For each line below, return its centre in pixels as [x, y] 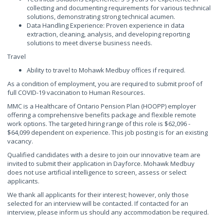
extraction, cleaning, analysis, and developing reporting [108, 34]
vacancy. [20, 141]
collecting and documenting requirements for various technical [119, 8]
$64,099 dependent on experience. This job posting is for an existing [108, 132]
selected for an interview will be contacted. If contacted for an [98, 203]
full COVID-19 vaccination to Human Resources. [76, 92]
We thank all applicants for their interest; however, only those [98, 195]
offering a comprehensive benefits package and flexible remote [102, 115]
